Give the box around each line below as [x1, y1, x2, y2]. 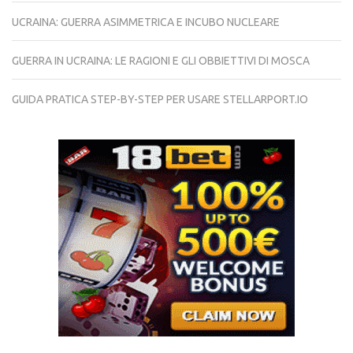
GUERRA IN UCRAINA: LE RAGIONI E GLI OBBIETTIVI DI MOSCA [12, 54, 310, 67]
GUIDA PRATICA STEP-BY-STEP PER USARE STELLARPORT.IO [12, 93, 308, 106]
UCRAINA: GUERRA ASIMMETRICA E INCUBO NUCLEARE [12, 16, 280, 28]
